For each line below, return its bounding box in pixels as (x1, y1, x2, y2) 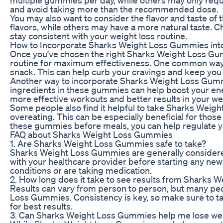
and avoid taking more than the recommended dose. (10, 3, 219, 14)
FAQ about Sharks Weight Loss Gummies (10, 128, 173, 140)
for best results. (10, 200, 73, 212)
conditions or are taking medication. (10, 164, 152, 176)
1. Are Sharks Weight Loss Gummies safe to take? (10, 137, 206, 149)
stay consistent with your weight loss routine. (10, 30, 187, 41)
